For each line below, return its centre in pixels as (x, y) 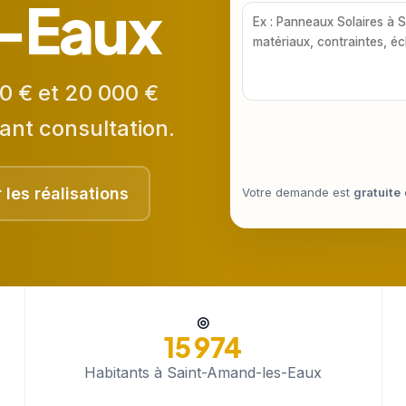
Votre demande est (298, 193)
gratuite (377, 193)
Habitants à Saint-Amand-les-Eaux (203, 372)
